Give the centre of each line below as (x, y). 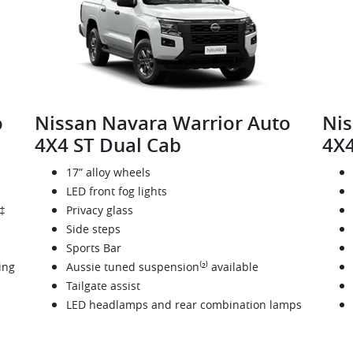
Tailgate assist (103, 286)
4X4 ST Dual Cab (108, 145)
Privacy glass (99, 210)
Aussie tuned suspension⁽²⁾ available (162, 267)
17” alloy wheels (108, 173)
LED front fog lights (116, 191)
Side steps (93, 229)
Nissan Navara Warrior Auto (162, 123)
